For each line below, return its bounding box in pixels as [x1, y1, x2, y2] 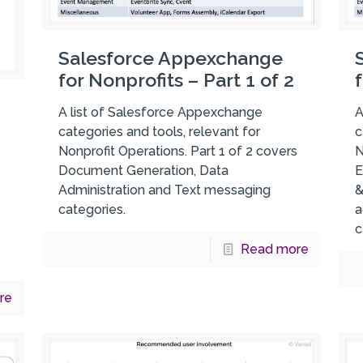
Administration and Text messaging [58, 181, 271, 198]
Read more [240, 241, 309, 257]
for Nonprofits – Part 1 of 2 [58, 68, 294, 91]
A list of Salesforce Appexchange [58, 104, 263, 120]
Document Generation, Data [58, 162, 228, 178]
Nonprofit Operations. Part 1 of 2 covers [58, 143, 297, 159]
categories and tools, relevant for [58, 123, 260, 139]
